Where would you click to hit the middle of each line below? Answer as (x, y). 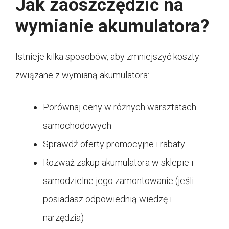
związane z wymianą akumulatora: (82, 75)
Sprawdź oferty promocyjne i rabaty (114, 144)
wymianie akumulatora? (112, 26)
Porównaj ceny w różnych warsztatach (120, 107)
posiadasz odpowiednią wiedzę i (107, 199)
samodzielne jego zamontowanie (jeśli (118, 180)
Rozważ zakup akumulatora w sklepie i (118, 162)
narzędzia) (63, 217)
